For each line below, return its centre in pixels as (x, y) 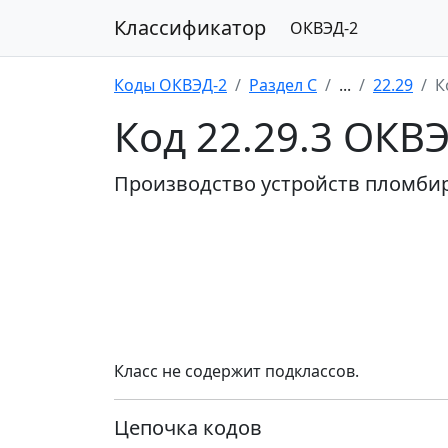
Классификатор (190, 27)
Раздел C (283, 85)
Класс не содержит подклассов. (236, 371)
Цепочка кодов (188, 428)
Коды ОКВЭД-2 (170, 85)
